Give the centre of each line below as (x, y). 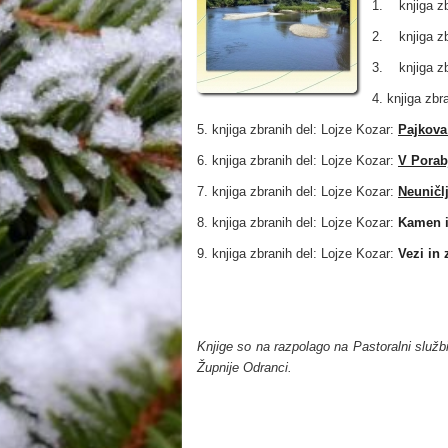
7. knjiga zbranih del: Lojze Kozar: (297, 191)
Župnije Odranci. (244, 367)
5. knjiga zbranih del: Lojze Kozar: (297, 129)
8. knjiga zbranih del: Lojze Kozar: (297, 222)
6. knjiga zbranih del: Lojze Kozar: (297, 160)
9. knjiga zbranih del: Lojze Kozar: (297, 253)
